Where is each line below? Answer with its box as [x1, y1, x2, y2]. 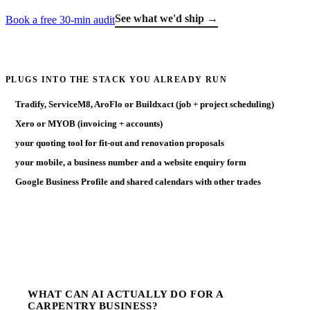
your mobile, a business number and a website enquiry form [15, 156, 246, 167]
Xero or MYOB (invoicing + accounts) [15, 118, 163, 129]
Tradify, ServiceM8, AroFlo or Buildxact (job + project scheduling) [15, 98, 274, 109]
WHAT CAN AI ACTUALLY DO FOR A [28, 288, 224, 300]
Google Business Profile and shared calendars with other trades [15, 176, 261, 187]
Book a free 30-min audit [6, 13, 115, 26]
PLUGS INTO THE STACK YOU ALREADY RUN [6, 74, 228, 84]
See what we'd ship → [115, 12, 218, 24]
